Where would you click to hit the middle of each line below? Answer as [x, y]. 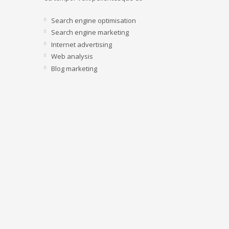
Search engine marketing [90, 32]
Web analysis [72, 56]
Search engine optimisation [94, 20]
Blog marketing [74, 68]
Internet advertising [82, 44]
